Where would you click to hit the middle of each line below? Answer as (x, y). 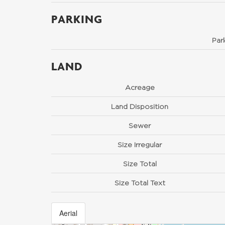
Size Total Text (140, 183)
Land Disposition (140, 106)
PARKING (77, 19)
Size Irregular (140, 144)
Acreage (140, 87)
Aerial (68, 213)
